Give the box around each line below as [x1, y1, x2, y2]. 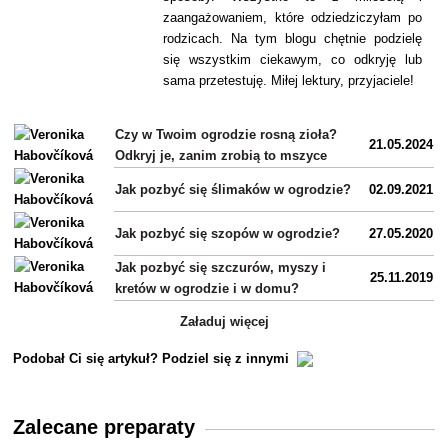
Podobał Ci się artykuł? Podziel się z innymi [13, 351, 298, 367]
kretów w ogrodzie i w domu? [115, 281, 300, 297]
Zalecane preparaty [13, 416, 196, 439]
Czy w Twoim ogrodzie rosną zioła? [115, 127, 338, 143]
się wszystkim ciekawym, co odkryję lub [163, 52, 422, 68]
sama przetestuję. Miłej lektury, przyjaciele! [163, 73, 415, 89]
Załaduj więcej [179, 314, 269, 330]
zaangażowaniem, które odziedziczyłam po [163, 10, 422, 26]
